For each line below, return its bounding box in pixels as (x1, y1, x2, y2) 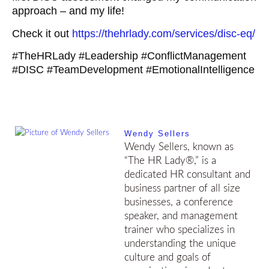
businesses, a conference (124, 197, 233, 208)
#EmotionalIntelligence (146, 63, 255, 76)
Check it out (12, 27, 72, 40)
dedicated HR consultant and (124, 169, 250, 180)
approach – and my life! (12, 5, 124, 17)
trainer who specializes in (124, 225, 235, 235)
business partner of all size (124, 183, 240, 194)
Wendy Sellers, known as (124, 142, 234, 153)
